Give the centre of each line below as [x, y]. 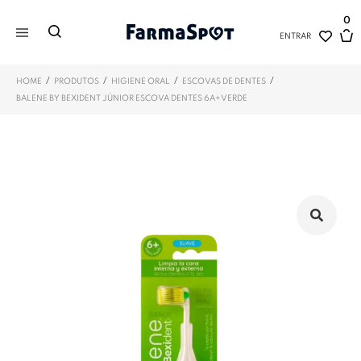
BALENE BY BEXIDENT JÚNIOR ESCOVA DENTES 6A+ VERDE [132, 98]
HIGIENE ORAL [141, 81]
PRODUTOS [77, 81]
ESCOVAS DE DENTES [224, 81]
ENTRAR [295, 36]
